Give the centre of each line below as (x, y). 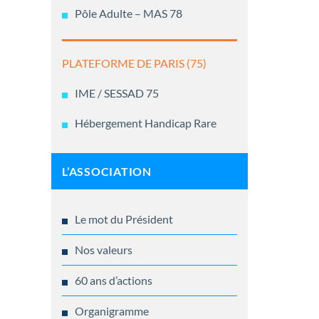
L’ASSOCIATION (107, 172)
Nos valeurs (104, 250)
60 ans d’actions (114, 281)
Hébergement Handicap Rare (146, 123)
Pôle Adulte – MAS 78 (129, 14)
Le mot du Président (124, 219)
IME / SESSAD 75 (117, 93)
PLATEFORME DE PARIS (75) (134, 63)
